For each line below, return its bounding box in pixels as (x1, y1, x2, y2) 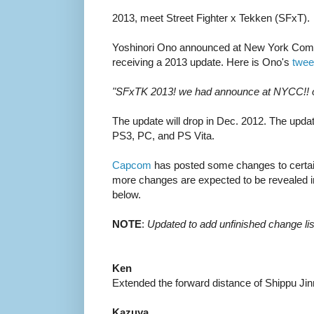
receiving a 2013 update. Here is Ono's (112, 56, 292, 69)
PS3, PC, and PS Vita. (112, 130, 214, 142)
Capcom (112, 159, 151, 172)
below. (112, 189, 141, 201)
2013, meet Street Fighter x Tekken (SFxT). (112, 12, 310, 25)
